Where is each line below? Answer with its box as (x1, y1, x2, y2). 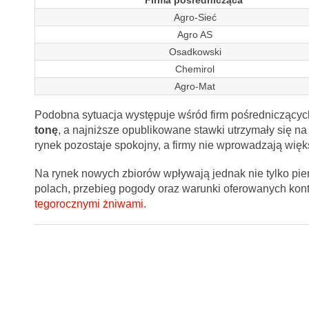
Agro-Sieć (173, 12, 217, 23)
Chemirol (175, 63, 215, 75)
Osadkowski (168, 46, 221, 58)
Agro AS (177, 29, 212, 41)
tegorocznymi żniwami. (34, 197, 146, 210)
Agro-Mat (175, 81, 215, 92)
